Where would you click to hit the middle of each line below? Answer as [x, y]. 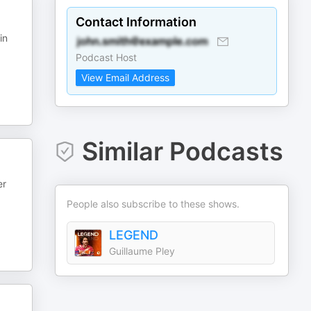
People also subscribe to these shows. [153, 204]
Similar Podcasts [182, 151]
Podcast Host [107, 57]
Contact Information [136, 22]
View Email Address [126, 77]
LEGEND [134, 235]
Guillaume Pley [142, 251]
